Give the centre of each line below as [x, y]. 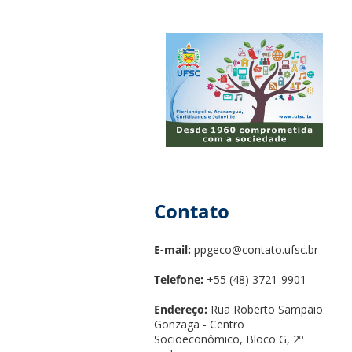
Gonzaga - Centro [199, 324]
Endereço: [180, 310]
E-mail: [174, 250]
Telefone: [178, 280]
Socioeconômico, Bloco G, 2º [228, 339]
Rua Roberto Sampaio [265, 310]
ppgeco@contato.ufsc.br [256, 250]
